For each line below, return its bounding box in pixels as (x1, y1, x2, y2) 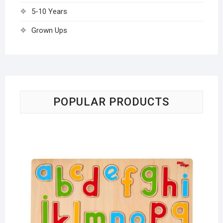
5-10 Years (31, 6, 67, 16)
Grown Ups (31, 25, 67, 35)
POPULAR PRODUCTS (53, 95, 170, 108)
